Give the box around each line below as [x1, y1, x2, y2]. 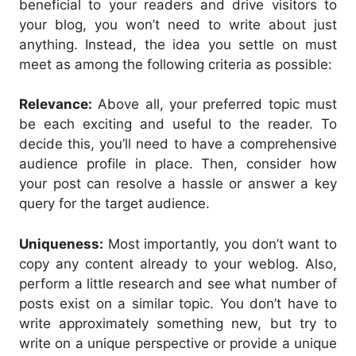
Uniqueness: [19, 235, 103, 252]
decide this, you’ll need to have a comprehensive [19, 136, 337, 153]
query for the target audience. [19, 195, 210, 212]
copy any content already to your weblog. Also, [19, 255, 337, 272]
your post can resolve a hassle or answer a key [19, 176, 337, 192]
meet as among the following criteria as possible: [19, 56, 332, 72]
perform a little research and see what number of [19, 275, 337, 292]
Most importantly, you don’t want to [103, 235, 337, 252]
